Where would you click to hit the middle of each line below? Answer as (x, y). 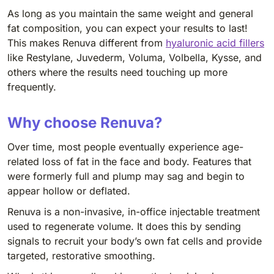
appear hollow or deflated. (69, 191)
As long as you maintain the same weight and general (130, 13)
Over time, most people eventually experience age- (125, 146)
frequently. (32, 87)
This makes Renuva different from (87, 43)
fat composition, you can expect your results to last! (128, 28)
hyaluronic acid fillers (215, 43)
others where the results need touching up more (117, 72)
